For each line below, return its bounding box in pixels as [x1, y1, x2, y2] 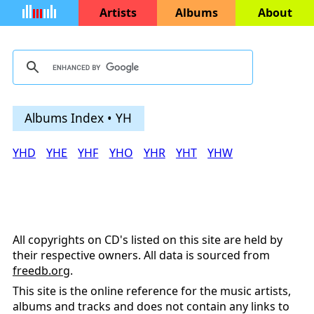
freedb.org [13, 263, 70, 279]
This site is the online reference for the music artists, [13, 283, 291, 299]
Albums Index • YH [25, 109, 132, 126]
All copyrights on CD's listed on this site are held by [13, 232, 282, 248]
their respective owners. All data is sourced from [13, 247, 270, 264]
